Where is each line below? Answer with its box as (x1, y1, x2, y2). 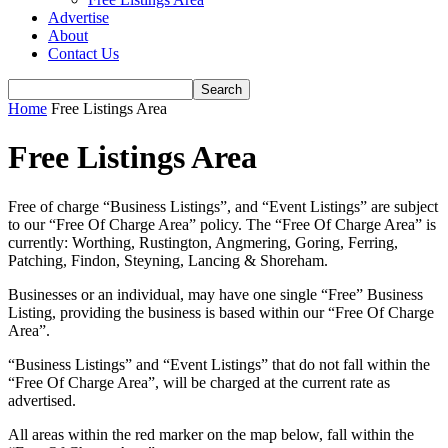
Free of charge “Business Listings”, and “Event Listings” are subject (8, 197, 438, 215)
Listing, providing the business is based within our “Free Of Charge (8, 303, 434, 321)
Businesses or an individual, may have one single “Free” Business (8, 285, 423, 303)
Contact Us (48, 45, 119, 62)
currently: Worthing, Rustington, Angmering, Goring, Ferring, (8, 233, 398, 251)
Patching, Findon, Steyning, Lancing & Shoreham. (8, 251, 328, 269)
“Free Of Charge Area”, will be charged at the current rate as (8, 373, 390, 391)
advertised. (8, 391, 76, 409)
